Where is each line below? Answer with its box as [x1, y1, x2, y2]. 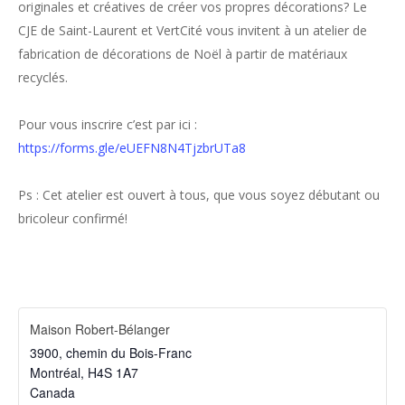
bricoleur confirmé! [18, 210, 127, 227]
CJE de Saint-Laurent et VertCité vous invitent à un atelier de [18, 22, 367, 39]
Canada [30, 383, 75, 401]
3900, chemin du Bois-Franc [30, 344, 192, 362]
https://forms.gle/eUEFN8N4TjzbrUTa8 [18, 139, 246, 156]
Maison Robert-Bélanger [30, 320, 170, 338]
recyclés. [18, 69, 71, 86]
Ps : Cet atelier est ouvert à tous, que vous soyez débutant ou [18, 186, 380, 203]
